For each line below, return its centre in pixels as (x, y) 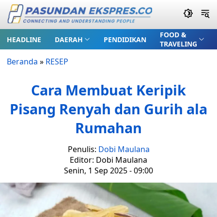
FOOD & (173, 35)
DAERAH (69, 39)
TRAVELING (178, 44)
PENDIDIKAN (125, 39)
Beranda (22, 62)
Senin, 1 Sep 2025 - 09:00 (108, 170)
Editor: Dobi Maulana (108, 160)
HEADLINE (24, 39)
